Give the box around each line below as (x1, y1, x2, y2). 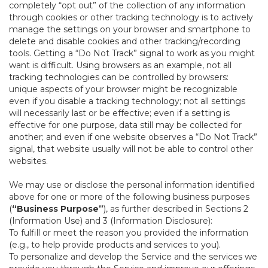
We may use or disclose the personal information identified (9, 179, 255, 190)
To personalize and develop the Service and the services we (9, 251, 257, 262)
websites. (9, 156, 48, 166)
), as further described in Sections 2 (103, 203, 248, 214)
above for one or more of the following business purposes (9, 191, 249, 202)
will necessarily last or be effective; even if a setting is (9, 108, 230, 118)
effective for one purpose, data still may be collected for (9, 120, 242, 130)
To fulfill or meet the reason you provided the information (9, 227, 248, 238)
